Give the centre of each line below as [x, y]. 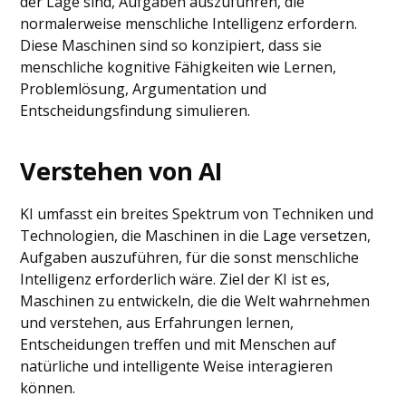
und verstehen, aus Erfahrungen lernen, [157, 323]
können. [48, 388]
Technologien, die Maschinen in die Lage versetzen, [196, 236]
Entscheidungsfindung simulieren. [135, 111]
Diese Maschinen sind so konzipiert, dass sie [171, 45]
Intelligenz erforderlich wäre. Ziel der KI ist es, [175, 279]
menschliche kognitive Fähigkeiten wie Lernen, [179, 67]
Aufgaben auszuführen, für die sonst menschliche [190, 257]
